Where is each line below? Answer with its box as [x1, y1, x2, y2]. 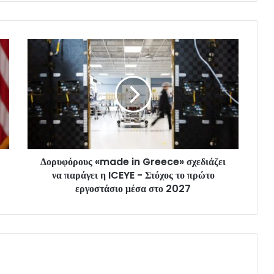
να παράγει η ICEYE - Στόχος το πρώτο [51, 168, 215, 182]
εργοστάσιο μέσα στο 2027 [75, 181, 191, 196]
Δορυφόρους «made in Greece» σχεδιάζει [40, 154, 226, 169]
